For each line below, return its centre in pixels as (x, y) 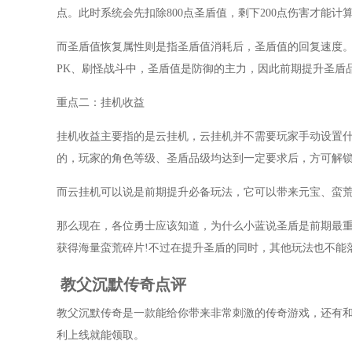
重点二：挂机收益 (101, 103)
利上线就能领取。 (101, 335)
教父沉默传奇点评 (123, 284)
